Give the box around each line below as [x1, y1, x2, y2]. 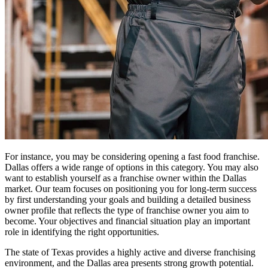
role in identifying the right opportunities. [5, 226, 159, 237]
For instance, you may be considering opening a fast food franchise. [5, 151, 260, 162]
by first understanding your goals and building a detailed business [5, 194, 251, 205]
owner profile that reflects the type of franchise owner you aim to [5, 205, 249, 215]
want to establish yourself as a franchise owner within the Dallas [5, 172, 246, 183]
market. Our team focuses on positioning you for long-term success [5, 183, 257, 194]
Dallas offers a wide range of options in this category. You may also [5, 162, 258, 172]
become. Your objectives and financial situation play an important [5, 215, 250, 226]
